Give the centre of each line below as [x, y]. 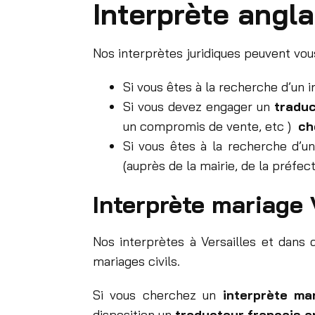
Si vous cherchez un [158, 295]
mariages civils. [136, 262]
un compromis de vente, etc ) [210, 127]
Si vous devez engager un [198, 107]
